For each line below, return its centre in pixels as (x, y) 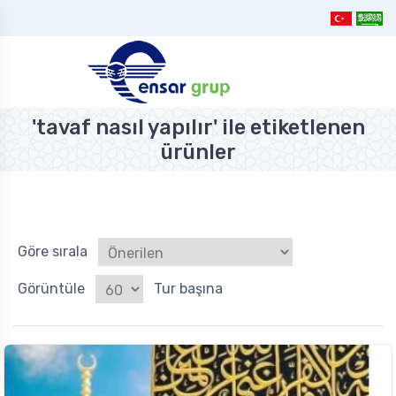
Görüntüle (51, 289)
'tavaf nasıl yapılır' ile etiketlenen (198, 128)
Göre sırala (53, 252)
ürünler (198, 152)
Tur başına (188, 289)
